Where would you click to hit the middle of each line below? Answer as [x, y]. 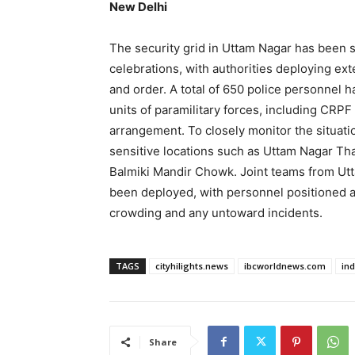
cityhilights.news [192, 266]
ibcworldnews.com [285, 266]
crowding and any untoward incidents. [216, 213]
